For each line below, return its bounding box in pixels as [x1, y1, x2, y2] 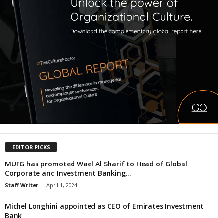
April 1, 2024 [46, 181, 77, 189]
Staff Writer [5, 181, 38, 189]
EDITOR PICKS [12, 143, 50, 151]
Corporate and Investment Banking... [5, 168, 131, 178]
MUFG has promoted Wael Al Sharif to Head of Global [5, 159, 187, 168]
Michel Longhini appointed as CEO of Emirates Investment [5, 201, 204, 211]
